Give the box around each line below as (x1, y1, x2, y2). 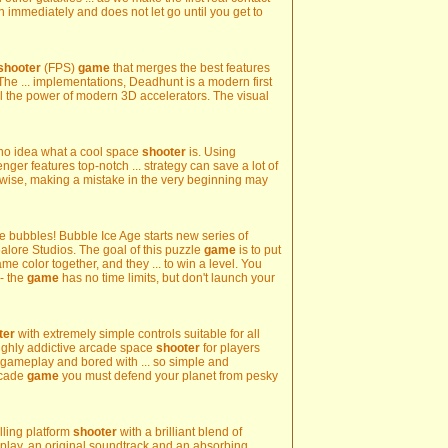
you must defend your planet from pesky (59, 369, 278, 383)
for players (200, 341, 260, 355)
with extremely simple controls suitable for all (15, 327, 260, 341)
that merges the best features (110, 61, 270, 75)
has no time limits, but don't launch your (59, 271, 275, 285)
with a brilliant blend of (117, 425, 242, 439)
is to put (236, 243, 281, 257)
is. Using (186, 145, 236, 159)
